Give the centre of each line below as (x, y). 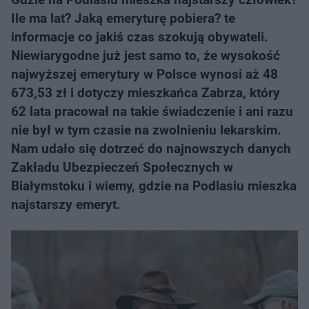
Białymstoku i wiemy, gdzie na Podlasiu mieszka (154, 186)
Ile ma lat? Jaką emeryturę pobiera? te (123, 18)
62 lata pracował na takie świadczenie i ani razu (152, 111)
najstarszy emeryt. (66, 205)
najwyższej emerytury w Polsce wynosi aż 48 (144, 74)
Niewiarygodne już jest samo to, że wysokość (146, 56)
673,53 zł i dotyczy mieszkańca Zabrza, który (146, 93)
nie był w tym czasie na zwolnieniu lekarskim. (146, 130)
